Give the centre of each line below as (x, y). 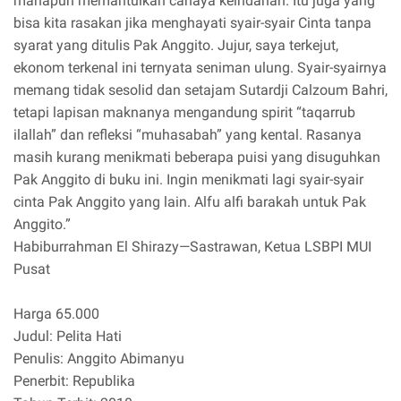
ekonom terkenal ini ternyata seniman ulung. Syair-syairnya (200, 68)
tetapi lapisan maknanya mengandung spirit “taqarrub (184, 113)
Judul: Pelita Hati (68, 337)
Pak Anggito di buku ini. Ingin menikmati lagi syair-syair (188, 180)
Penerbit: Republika (74, 381)
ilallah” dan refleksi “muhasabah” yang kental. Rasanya (188, 135)
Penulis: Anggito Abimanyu (99, 359)
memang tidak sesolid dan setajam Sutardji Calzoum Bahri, (200, 90)
